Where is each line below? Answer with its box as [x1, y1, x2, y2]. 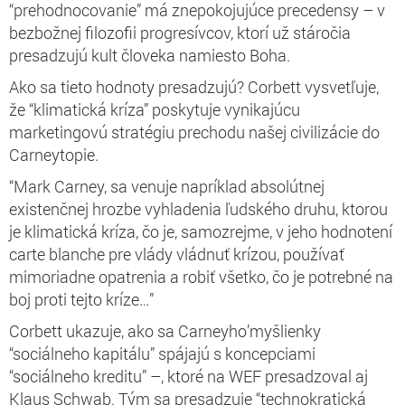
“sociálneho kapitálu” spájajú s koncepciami [9, 342, 316, 364]
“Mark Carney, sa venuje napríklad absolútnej [9, 174, 325, 197]
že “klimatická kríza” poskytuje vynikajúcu [9, 98, 300, 120]
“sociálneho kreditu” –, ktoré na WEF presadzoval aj [9, 364, 368, 387]
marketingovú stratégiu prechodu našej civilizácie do [9, 120, 380, 143]
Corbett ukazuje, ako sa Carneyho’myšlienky [9, 319, 321, 342]
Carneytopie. [9, 143, 99, 165]
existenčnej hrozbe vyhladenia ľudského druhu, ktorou [9, 197, 388, 220]
